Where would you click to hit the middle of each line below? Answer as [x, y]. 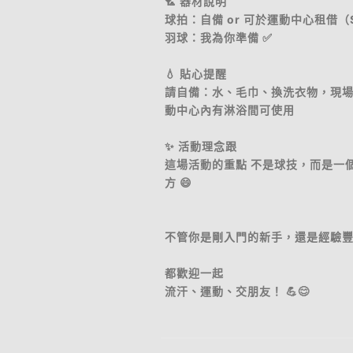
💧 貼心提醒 [196, 74]
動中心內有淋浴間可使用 [230, 110]
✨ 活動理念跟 [201, 146]
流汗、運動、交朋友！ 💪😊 [237, 291]
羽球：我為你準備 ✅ [219, 37]
